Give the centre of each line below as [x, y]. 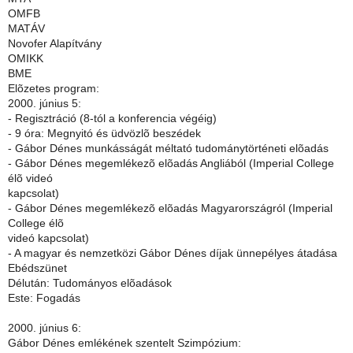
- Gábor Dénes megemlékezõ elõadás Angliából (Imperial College [171, 164]
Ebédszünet [37, 269]
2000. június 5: [45, 104]
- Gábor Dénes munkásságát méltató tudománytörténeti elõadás [168, 149]
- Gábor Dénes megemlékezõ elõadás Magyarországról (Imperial [170, 209]
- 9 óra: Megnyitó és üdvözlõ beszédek [104, 134]
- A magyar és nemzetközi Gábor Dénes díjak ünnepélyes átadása [173, 254]
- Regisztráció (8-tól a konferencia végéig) [112, 119]
